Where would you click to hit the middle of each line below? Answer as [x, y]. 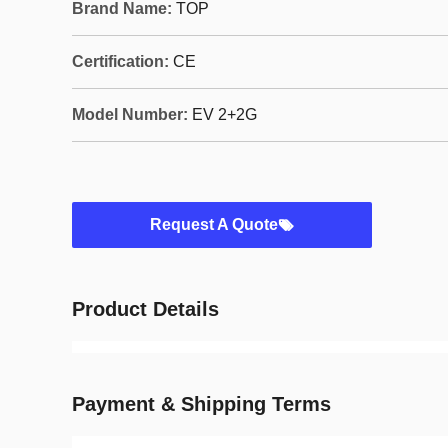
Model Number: [130, 114]
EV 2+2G [224, 114]
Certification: [120, 61]
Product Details [145, 309]
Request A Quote [214, 224]
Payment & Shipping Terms [201, 404]
